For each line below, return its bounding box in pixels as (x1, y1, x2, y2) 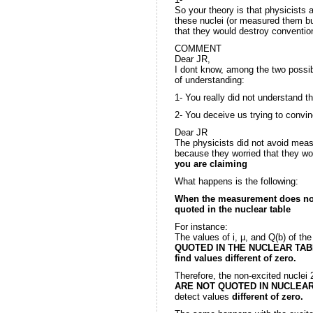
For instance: (174, 221, 228, 232)
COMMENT (174, 43, 221, 54)
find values (174, 252, 225, 263)
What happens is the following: (174, 175, 298, 187)
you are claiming (174, 158, 247, 169)
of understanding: (174, 74, 245, 85)
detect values (174, 291, 232, 302)
